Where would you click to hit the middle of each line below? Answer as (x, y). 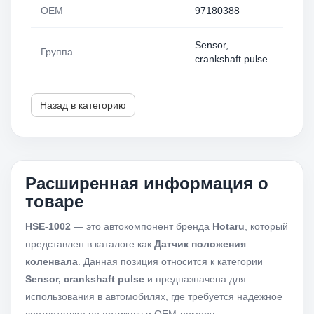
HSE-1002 (48, 226)
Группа (57, 52)
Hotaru (228, 226)
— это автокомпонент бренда (142, 226)
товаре (54, 202)
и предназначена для (195, 279)
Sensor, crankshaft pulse (85, 279)
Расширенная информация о (147, 183)
